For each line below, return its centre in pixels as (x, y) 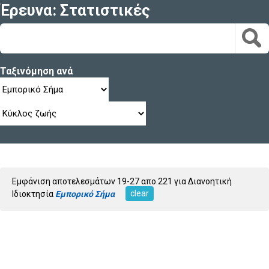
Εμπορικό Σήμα (85, 194)
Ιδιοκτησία (34, 194)
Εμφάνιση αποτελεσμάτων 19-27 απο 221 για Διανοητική (122, 181)
